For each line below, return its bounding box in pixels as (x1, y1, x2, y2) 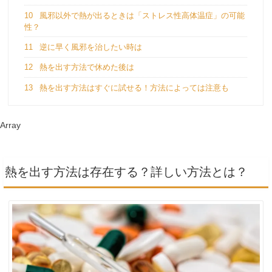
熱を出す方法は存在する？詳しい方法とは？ (4, 165, 248, 178)
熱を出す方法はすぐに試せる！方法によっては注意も (36, 83, 229, 92)
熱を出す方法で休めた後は (36, 63, 134, 72)
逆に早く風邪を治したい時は (36, 42, 142, 52)
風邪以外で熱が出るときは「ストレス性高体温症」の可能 (36, 10, 245, 20)
